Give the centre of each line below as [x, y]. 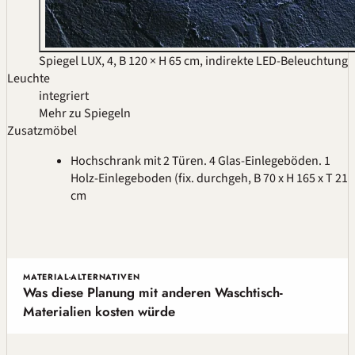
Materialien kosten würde [99, 311]
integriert [64, 95]
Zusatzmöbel [42, 130]
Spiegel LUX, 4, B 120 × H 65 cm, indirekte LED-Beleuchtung [193, 61]
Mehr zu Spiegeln [85, 113]
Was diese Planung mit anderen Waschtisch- [153, 292]
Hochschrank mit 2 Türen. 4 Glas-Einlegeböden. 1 [200, 160]
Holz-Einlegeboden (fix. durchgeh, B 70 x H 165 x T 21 [209, 178]
